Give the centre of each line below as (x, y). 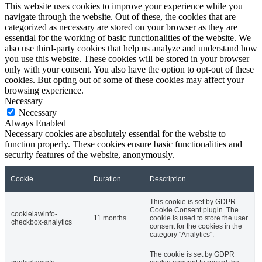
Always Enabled (35, 123)
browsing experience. (44, 91)
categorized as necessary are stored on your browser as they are (121, 27)
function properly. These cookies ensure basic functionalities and (123, 144)
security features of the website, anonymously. (89, 155)
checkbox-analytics (42, 223)
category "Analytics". (182, 235)
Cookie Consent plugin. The (194, 210)
